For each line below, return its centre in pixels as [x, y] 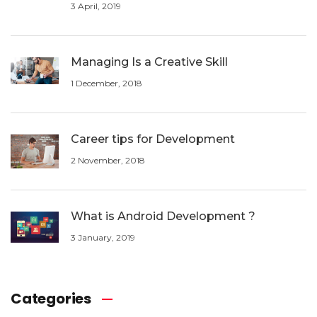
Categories [51, 298]
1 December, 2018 [106, 83]
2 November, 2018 [108, 160]
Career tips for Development [153, 139]
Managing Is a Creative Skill [149, 62]
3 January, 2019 [103, 237]
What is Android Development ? [163, 216]
